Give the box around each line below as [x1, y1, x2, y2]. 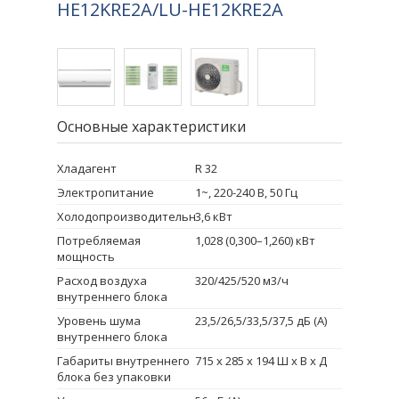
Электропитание [57, 183, 154, 200]
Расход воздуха [57, 272, 147, 289]
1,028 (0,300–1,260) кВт [195, 232, 315, 248]
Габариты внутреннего [57, 352, 190, 369]
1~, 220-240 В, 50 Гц [195, 183, 297, 200]
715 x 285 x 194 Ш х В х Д [195, 352, 327, 369]
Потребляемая [57, 232, 141, 248]
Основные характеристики [57, 116, 246, 136]
